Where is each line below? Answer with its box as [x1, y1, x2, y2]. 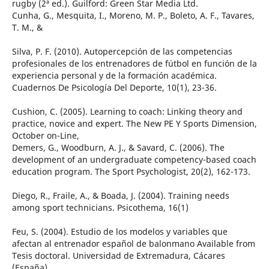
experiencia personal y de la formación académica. [11, 70, 217, 82]
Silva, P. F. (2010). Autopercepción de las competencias [11, 46, 232, 58]
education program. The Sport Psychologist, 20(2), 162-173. [11, 166, 250, 178]
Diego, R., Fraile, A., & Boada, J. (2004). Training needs [11, 190, 229, 202]
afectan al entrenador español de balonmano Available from [11, 238, 255, 250]
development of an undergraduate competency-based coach [11, 154, 256, 166]
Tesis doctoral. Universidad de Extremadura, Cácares [11, 250, 225, 262]
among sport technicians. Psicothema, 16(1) [11, 202, 189, 214]
